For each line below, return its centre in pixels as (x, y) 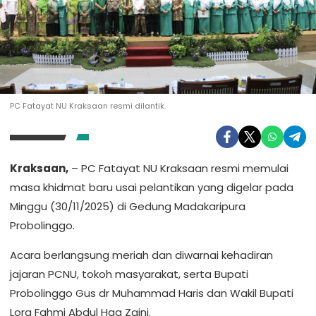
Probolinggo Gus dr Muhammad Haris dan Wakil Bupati (152, 293)
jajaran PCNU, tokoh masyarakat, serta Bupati (129, 274)
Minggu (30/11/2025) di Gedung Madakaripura (128, 206)
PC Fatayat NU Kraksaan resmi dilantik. (88, 106)
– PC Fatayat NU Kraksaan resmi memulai (178, 168)
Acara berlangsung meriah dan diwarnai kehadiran (141, 255)
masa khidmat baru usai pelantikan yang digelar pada (152, 187)
